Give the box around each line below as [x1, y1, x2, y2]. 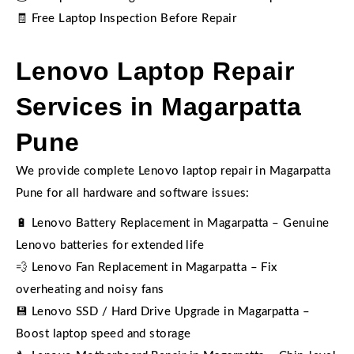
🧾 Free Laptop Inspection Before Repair [16, 13, 237, 24]
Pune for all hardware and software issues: [16, 187, 250, 199]
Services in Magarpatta [16, 92, 302, 121]
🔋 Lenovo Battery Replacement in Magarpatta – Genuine [16, 217, 330, 229]
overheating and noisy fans [16, 284, 164, 296]
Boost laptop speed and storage [16, 328, 191, 340]
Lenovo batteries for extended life [16, 239, 205, 251]
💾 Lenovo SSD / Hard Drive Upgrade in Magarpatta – [16, 306, 311, 318]
